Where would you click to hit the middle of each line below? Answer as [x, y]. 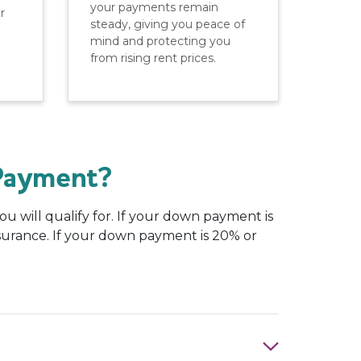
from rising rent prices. [153, 58]
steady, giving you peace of [167, 24]
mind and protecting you [160, 41]
